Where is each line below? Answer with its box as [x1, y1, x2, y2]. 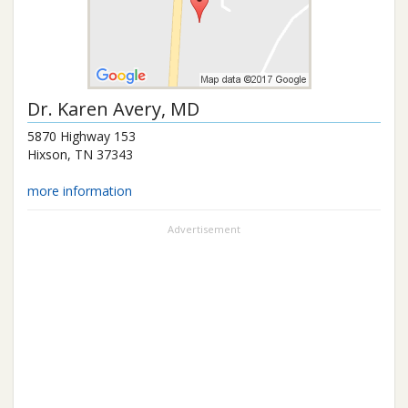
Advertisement [168, 222, 240, 236]
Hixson [27, 146, 67, 163]
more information [27, 182, 132, 199]
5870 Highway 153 [27, 127, 136, 145]
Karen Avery [57, 97, 161, 121]
